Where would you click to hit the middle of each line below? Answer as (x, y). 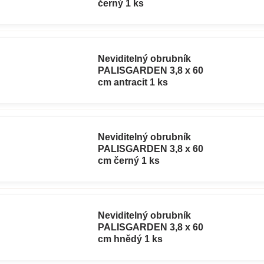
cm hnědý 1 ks (131, 239)
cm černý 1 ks (129, 160)
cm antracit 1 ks (133, 82)
